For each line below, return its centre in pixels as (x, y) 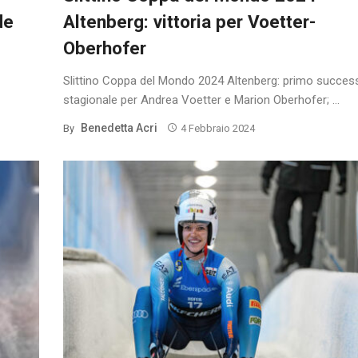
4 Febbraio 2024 (217, 128)
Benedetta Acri (119, 127)
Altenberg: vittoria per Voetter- (189, 21)
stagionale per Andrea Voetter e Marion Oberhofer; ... (201, 99)
